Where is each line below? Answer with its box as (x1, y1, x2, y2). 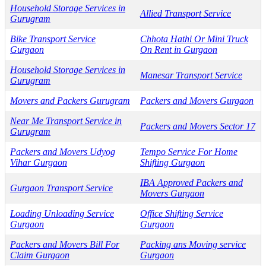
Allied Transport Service (140, 8, 231, 18)
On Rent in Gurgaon (140, 44, 217, 55)
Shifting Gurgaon (140, 157, 205, 167)
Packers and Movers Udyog (10, 146, 115, 157)
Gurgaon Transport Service (10, 182, 113, 193)
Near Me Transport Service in (10, 115, 122, 126)
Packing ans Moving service (140, 239, 246, 249)
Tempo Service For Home (140, 146, 237, 157)
